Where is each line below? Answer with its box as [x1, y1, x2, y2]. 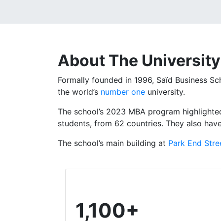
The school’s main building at [58, 138, 168, 148]
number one [101, 87, 145, 97]
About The [58, 51, 142, 70]
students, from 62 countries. [58, 118, 163, 128]
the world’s [58, 87, 101, 97]
